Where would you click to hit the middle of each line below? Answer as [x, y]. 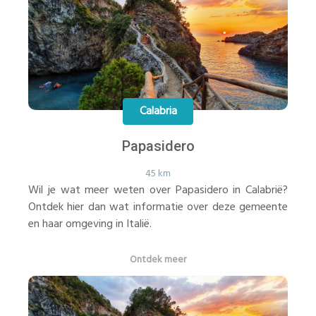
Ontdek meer [158, 260]
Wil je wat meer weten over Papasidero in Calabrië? [158, 190]
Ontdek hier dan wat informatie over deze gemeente [158, 207]
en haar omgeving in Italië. [90, 224]
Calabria [158, 111]
